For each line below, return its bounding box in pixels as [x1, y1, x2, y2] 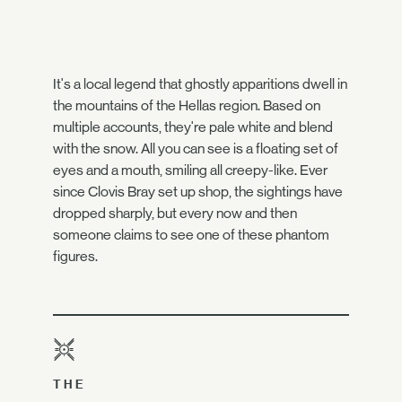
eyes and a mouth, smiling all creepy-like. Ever [53, 161, 328, 179]
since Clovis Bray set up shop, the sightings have [53, 182, 343, 200]
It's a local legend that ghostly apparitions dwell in [53, 74, 347, 92]
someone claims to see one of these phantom [53, 225, 329, 243]
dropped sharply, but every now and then [53, 204, 297, 222]
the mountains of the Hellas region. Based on [53, 96, 320, 114]
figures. [53, 247, 98, 265]
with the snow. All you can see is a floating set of [53, 139, 338, 157]
